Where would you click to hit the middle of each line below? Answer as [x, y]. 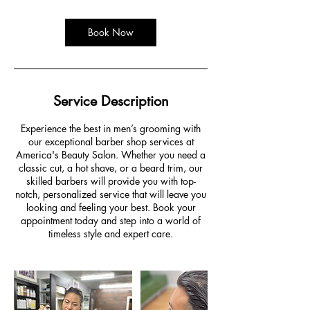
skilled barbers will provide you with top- [111, 181]
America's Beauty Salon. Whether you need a [111, 155]
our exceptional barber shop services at [111, 142]
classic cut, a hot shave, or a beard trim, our [111, 168]
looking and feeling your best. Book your [111, 207]
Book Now [111, 32]
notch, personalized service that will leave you [111, 194]
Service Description [111, 101]
